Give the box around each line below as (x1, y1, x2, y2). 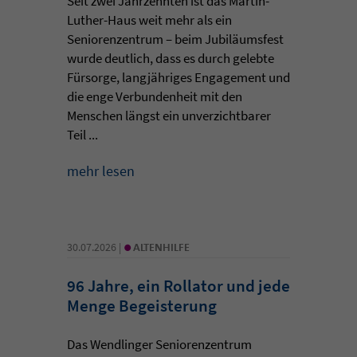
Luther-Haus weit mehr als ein (67, 10, 232, 29)
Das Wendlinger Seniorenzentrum (67, 335, 252, 353)
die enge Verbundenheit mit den (67, 87, 242, 105)
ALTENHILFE (133, 239, 190, 254)
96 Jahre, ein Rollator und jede (67, 274, 290, 296)
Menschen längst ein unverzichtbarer (67, 106, 271, 124)
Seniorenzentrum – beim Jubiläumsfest (67, 29, 284, 48)
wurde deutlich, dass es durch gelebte (67, 49, 274, 67)
